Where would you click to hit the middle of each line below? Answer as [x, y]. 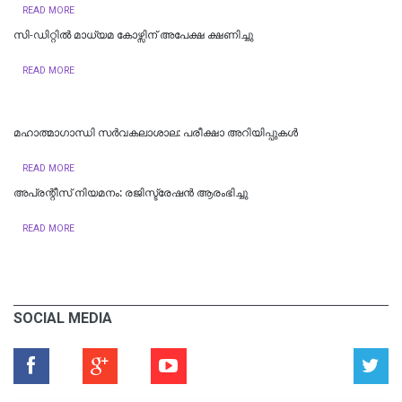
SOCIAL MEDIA [63, 318]
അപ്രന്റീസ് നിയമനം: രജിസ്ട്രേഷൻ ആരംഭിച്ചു [131, 192]
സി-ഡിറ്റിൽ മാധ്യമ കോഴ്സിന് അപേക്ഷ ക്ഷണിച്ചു [133, 35]
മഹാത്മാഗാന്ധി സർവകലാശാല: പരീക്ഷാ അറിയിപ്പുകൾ [156, 132]
